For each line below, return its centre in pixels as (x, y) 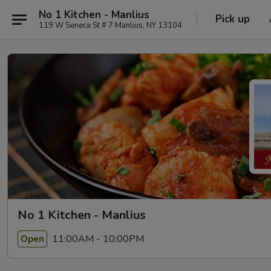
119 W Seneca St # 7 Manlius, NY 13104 (110, 25)
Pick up (233, 19)
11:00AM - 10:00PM (97, 239)
